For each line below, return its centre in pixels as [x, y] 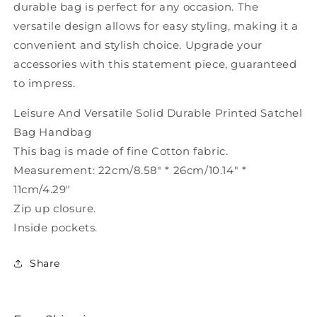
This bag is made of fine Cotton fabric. [121, 151]
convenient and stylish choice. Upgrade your [138, 45]
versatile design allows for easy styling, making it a [156, 25]
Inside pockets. [56, 227]
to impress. [45, 83]
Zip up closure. [55, 208]
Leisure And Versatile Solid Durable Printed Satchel [158, 113]
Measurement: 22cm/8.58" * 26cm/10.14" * [130, 170]
